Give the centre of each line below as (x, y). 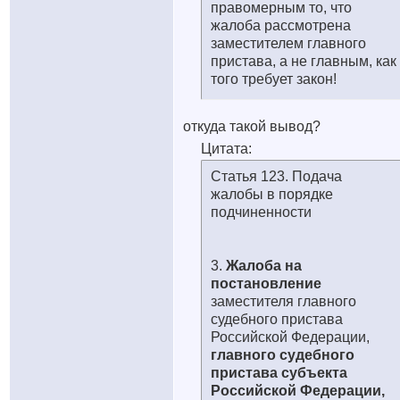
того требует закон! (274, 79)
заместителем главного (288, 43)
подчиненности (261, 212)
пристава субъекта (279, 373)
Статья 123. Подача (276, 176)
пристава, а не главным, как (304, 61)
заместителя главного (283, 301)
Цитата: (226, 149)
